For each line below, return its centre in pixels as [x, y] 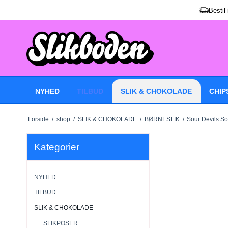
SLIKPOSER [60, 223]
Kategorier [57, 147]
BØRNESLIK [162, 119]
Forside [38, 119]
